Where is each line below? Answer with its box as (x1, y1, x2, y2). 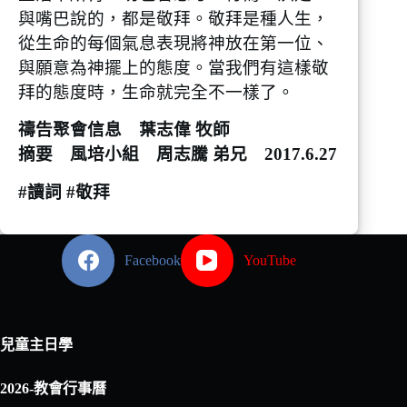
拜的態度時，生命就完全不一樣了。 (18, 82, 294, 102)
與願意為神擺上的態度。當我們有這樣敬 (18, 57, 329, 77)
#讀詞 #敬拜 (18, 183, 110, 203)
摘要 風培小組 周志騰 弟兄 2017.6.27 (18, 144, 337, 164)
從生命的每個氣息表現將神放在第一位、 (18, 33, 329, 53)
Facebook (124, 252, 182, 268)
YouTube (243, 252, 296, 268)
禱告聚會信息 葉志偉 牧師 (18, 120, 230, 140)
